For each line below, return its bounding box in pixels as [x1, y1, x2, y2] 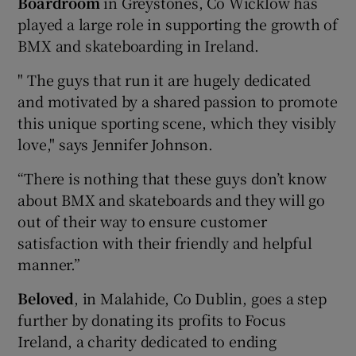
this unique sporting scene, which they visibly [17, 112, 337, 133]
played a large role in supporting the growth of [17, 14, 339, 34]
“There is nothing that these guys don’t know [17, 168, 327, 188]
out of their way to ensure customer [17, 211, 267, 231]
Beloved [17, 288, 75, 308]
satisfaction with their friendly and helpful [17, 232, 312, 253]
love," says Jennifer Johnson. [17, 133, 213, 154]
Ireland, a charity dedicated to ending [17, 331, 277, 351]
